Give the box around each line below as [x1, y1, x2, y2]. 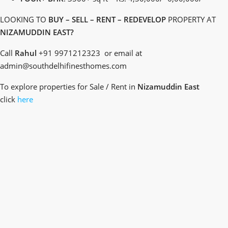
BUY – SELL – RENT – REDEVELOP [48, 14, 166, 24]
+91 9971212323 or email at [39, 47, 142, 58]
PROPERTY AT [166, 14, 216, 24]
